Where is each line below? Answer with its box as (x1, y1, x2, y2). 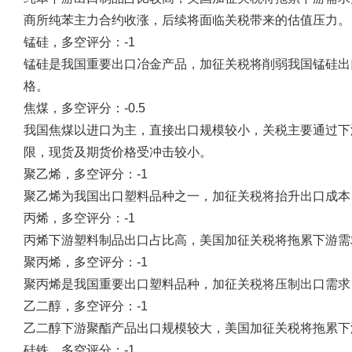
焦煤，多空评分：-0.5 (24, 101, 145, 115)
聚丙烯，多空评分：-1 (24, 255, 148, 269)
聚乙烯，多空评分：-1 (24, 167, 148, 181)
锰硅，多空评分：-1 (24, 35, 135, 49)
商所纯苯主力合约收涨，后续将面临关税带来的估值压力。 (24, 13, 350, 27)
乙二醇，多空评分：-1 (24, 299, 148, 313)
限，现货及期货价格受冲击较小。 (24, 145, 212, 159)
